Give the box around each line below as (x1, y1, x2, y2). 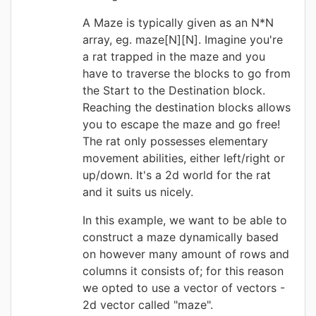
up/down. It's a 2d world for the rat (83, 168, 271, 182)
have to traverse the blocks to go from (83, 66, 291, 80)
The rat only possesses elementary (83, 134, 268, 148)
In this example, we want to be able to (83, 213, 287, 227)
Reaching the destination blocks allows (83, 100, 291, 114)
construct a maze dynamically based (83, 230, 279, 244)
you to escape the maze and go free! (83, 117, 280, 131)
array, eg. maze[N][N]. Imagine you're (83, 32, 283, 47)
